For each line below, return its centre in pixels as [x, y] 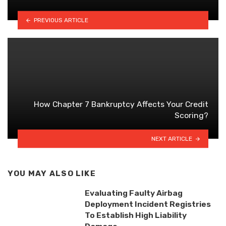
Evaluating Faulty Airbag [133, 193]
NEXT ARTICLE [172, 138]
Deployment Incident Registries [148, 204]
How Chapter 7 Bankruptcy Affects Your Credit [121, 104]
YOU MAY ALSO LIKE [52, 173]
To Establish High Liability [135, 215]
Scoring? [191, 115]
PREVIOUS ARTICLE [61, 20]
